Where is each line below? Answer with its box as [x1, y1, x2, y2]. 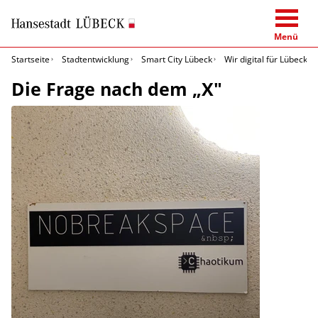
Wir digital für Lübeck [224, 53, 307, 65]
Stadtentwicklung [62, 53, 129, 65]
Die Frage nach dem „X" [11, 76, 222, 101]
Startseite [11, 53, 50, 65]
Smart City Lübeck [141, 53, 212, 65]
